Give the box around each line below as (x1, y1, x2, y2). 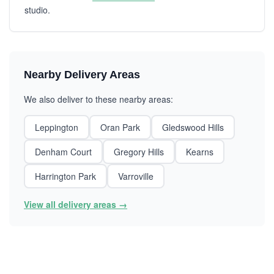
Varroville (118, 170, 154, 182)
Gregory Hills (114, 146, 164, 158)
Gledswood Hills (162, 121, 224, 133)
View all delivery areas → (24, 198, 127, 210)
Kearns (186, 146, 213, 158)
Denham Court (35, 146, 92, 158)
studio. (24, 4, 50, 16)
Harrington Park (35, 170, 96, 182)
